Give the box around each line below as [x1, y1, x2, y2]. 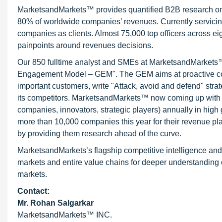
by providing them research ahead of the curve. [17, 129, 181, 138]
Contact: [17, 187, 50, 195]
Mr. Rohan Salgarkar [17, 199, 94, 207]
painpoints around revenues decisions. [17, 41, 153, 50]
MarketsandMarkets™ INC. [17, 211, 112, 219]
